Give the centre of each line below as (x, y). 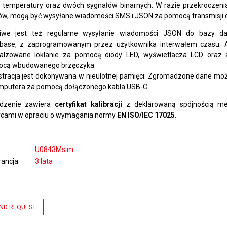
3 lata (44, 161)
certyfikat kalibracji (87, 104)
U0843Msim (54, 149)
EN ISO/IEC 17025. (147, 115)
